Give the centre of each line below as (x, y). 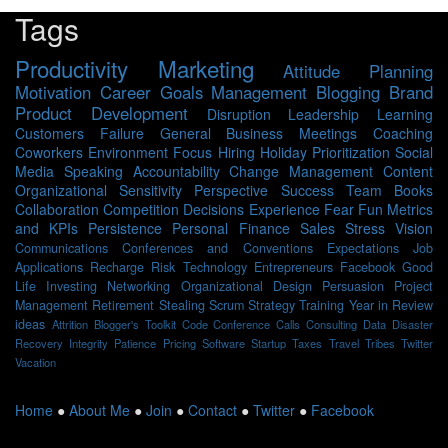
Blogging (348, 92)
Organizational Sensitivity (99, 190)
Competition (141, 209)
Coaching (403, 133)
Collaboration (57, 209)
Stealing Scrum (201, 305)
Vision (414, 228)
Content (408, 171)
